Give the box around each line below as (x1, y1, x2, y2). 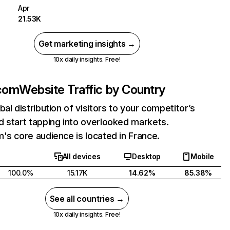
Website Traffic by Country (19, 82, 165, 97)
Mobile (190, 152, 215, 161)
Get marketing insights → (38, 39, 136, 49)
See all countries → (49, 194, 124, 204)
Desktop (131, 152, 161, 161)
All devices (62, 152, 101, 161)
